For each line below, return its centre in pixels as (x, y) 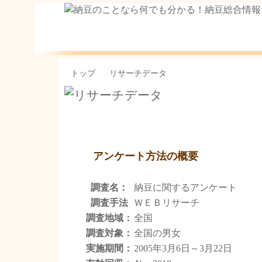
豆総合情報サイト (99, 38)
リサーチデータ (138, 73)
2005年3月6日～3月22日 (183, 249)
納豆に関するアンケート (185, 188)
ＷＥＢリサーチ (166, 203)
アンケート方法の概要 (145, 156)
